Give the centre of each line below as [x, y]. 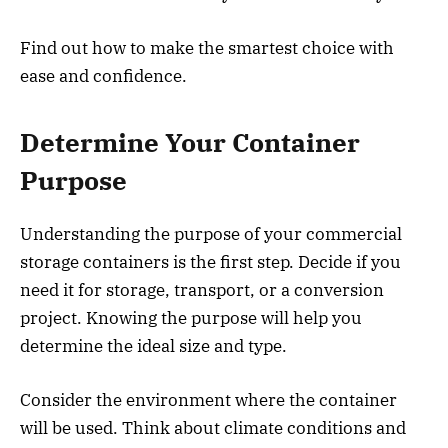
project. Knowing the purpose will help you [191, 317]
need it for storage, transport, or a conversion [202, 289]
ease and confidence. [103, 75]
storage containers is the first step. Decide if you [210, 261]
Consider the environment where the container [208, 399]
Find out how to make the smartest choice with [207, 47]
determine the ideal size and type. [153, 345]
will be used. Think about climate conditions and [213, 427]
